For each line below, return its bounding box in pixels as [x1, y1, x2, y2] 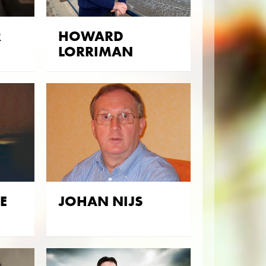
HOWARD [58, 27, 123, 45]
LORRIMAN [58, 42, 133, 60]
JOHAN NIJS [58, 192, 143, 210]
